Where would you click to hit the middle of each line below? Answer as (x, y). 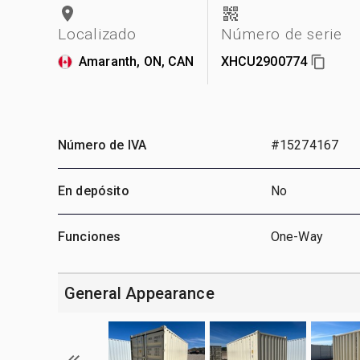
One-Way (297, 236)
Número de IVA (102, 145)
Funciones (90, 236)
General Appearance (139, 293)
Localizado (97, 34)
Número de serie (281, 34)
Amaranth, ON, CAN (137, 61)
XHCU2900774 (264, 61)
